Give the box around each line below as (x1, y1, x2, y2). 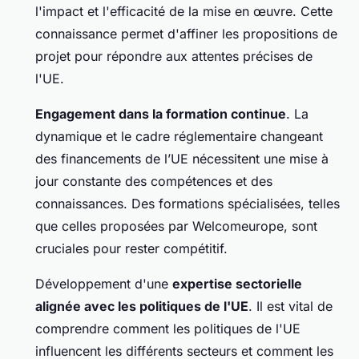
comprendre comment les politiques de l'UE (35, 321, 301, 337)
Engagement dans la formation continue (35, 106, 286, 123)
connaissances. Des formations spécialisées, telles (35, 196, 340, 212)
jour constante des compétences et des (35, 173, 272, 190)
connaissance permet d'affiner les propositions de (35, 26, 337, 42)
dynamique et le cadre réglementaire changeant (35, 128, 323, 145)
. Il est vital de (248, 298, 333, 315)
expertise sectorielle (172, 276, 302, 292)
